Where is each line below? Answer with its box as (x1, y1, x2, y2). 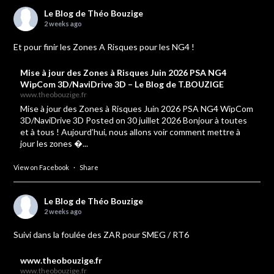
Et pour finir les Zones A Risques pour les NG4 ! (13, 42, 195, 53)
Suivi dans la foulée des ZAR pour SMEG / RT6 (13, 229, 190, 240)
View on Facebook (13, 163, 70, 172)
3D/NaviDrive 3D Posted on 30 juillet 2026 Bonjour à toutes (20, 115, 248, 126)
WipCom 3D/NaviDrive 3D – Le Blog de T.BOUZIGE (20, 79, 224, 90)
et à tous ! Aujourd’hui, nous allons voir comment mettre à (20, 127, 241, 138)
